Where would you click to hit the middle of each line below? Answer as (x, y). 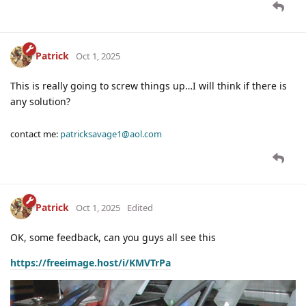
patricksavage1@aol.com (111, 134)
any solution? (40, 102)
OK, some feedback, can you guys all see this (113, 238)
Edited (140, 207)
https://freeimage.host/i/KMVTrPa (91, 263)
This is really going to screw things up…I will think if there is (149, 86)
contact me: (35, 134)
